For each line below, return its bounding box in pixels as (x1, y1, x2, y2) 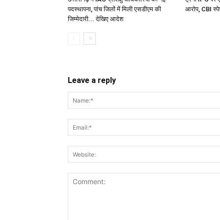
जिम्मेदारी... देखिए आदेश (68, 15, 123, 23)
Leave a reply (68, 76, 116, 85)
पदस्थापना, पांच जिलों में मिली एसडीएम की (68, 5, 161, 13)
